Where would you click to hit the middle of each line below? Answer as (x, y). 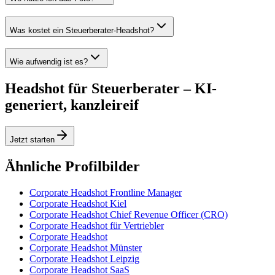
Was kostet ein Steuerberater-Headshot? (82, 30)
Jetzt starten (32, 140)
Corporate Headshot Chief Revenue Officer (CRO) (129, 214)
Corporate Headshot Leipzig (84, 258)
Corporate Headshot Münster (86, 247)
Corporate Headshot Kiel (78, 203)
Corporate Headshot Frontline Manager (106, 192)
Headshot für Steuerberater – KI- (111, 89)
